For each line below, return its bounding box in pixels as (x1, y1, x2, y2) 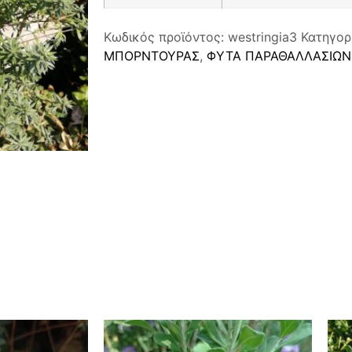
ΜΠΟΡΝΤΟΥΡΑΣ (104, 47, 200, 64)
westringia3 (228, 28, 297, 45)
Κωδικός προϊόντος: (104, 28, 228, 45)
